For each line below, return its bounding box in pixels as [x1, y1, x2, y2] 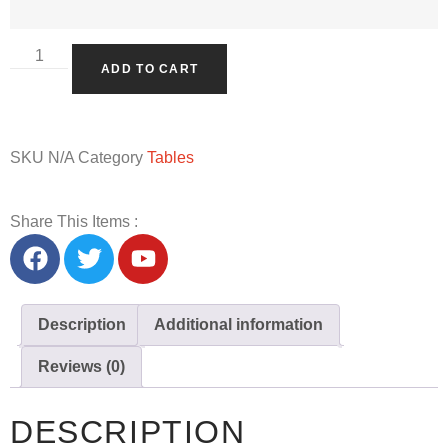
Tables [147, 148, 194, 166]
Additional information [154, 315, 323, 333]
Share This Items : [10, 212, 138, 230]
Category [78, 148, 143, 166]
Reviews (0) [38, 357, 125, 375]
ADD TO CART [101, 61, 199, 76]
